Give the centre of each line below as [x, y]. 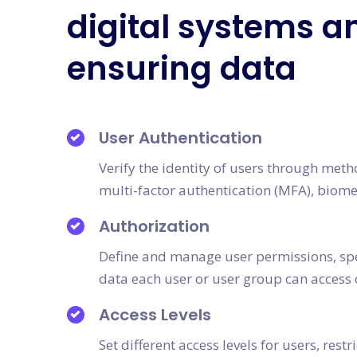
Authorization [154, 226]
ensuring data [182, 69]
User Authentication [180, 138]
